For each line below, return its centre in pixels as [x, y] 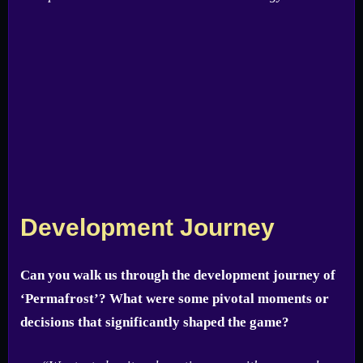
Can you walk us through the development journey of [178, 275]
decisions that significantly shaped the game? [155, 322]
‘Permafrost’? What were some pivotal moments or [175, 298]
